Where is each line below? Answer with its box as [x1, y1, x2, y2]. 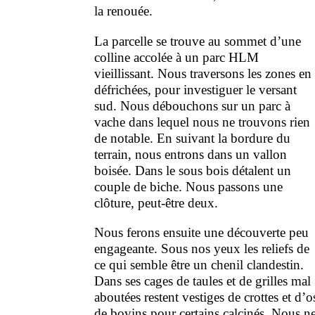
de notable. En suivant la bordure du [94, 130, 291, 146]
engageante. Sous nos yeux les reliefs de [94, 240, 310, 256]
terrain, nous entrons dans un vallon [94, 146, 288, 162]
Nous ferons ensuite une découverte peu [94, 224, 309, 240]
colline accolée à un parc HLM [94, 49, 259, 65]
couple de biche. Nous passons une [94, 179, 283, 194]
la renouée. [94, 4, 153, 19]
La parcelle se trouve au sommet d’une [94, 33, 302, 49]
